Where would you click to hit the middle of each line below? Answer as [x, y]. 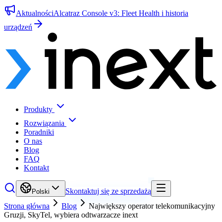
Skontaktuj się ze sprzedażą [108, 191]
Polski [41, 191]
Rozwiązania [44, 123]
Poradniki [39, 132]
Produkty [38, 109]
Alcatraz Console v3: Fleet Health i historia [121, 13]
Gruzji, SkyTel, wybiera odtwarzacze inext [71, 215]
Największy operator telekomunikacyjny [152, 206]
